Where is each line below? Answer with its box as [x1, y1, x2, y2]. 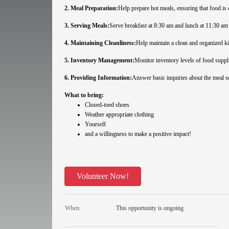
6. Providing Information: [64, 74, 132, 81]
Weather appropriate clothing [85, 111, 154, 118]
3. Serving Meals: [64, 22, 109, 29]
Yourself [85, 121, 106, 128]
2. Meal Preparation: [64, 5, 118, 12]
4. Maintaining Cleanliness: [64, 39, 136, 47]
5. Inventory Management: [64, 57, 134, 64]
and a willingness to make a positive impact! [85, 130, 191, 138]
